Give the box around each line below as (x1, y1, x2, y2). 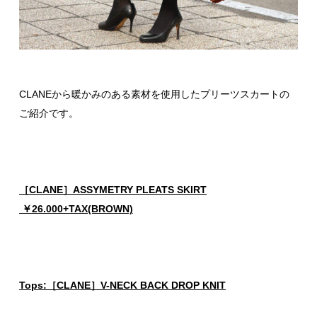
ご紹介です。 (19, 108, 79, 120)
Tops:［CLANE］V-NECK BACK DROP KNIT (19, 279, 226, 292)
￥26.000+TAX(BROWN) (19, 203, 133, 215)
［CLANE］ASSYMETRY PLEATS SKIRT (19, 184, 207, 196)
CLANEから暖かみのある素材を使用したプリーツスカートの (19, 88, 289, 100)
